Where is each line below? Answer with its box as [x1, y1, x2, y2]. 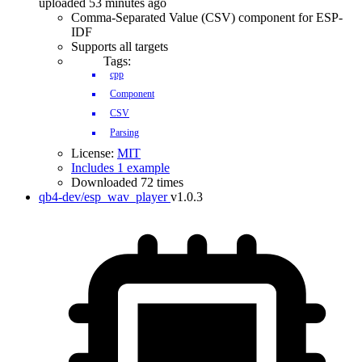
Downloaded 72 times [71, 175, 183, 189]
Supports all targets [71, 40, 168, 53]
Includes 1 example [71, 161, 170, 175]
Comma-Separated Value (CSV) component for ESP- [71, 11, 343, 24]
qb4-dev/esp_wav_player [39, 190, 167, 204]
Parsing [110, 127, 139, 138]
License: [71, 146, 117, 160]
